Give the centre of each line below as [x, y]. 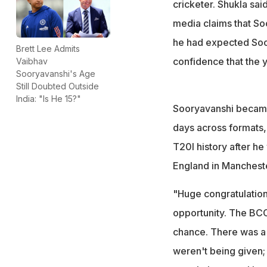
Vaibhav [32, 61]
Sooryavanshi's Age [56, 73]
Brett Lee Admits [48, 48]
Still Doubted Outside [58, 86]
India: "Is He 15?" [49, 98]
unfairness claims [230, 15]
